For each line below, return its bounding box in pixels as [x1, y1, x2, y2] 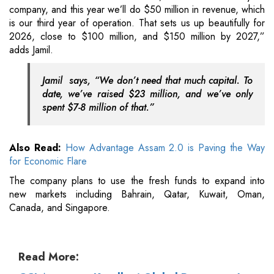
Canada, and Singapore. [9, 201, 110, 215]
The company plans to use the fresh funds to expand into [9, 174, 265, 188]
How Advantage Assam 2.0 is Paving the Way [65, 141, 265, 155]
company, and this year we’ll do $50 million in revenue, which [9, 2, 265, 17]
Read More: [18, 249, 79, 265]
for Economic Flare [9, 154, 87, 169]
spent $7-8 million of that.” [42, 100, 154, 115]
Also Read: [9, 141, 65, 155]
